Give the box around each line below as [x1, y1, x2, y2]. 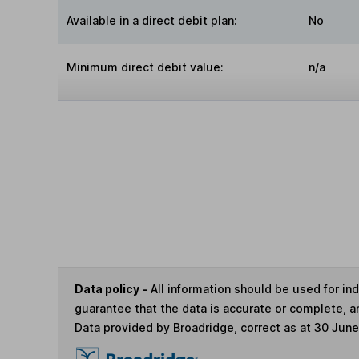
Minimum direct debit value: [67, 60, 224, 75]
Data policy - [75, 282, 147, 296]
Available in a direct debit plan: [67, 14, 238, 28]
